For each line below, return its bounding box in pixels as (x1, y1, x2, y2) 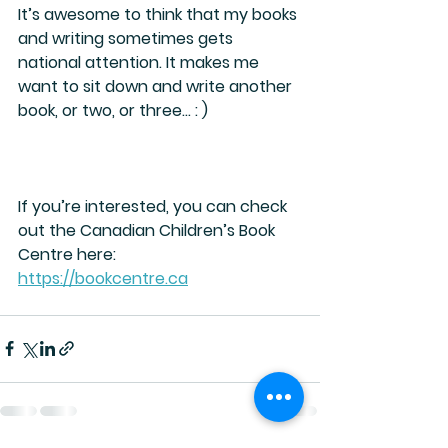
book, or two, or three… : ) (18, 98, 208, 122)
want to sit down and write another (18, 74, 296, 98)
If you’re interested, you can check (18, 194, 291, 218)
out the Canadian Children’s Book (18, 218, 279, 242)
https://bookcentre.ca (18, 266, 188, 290)
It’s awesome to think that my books (18, 2, 301, 26)
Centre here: (18, 242, 116, 266)
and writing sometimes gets (18, 26, 237, 50)
